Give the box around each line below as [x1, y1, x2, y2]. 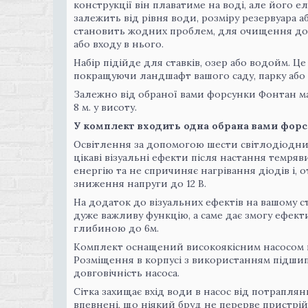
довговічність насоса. [74, 267, 179, 279]
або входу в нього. [74, 38, 164, 50]
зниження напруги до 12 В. [74, 177, 206, 190]
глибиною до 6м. [74, 222, 162, 234]
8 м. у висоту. [74, 101, 140, 113]
